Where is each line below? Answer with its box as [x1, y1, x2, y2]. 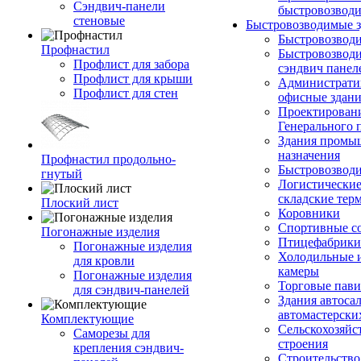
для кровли [73, 254, 135, 268]
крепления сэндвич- [73, 341, 184, 355]
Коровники [278, 206, 340, 220]
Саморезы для [73, 326, 150, 340]
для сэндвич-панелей [73, 283, 189, 297]
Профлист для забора [73, 57, 189, 71]
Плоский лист [41, 196, 118, 210]
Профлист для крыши [73, 72, 193, 85]
